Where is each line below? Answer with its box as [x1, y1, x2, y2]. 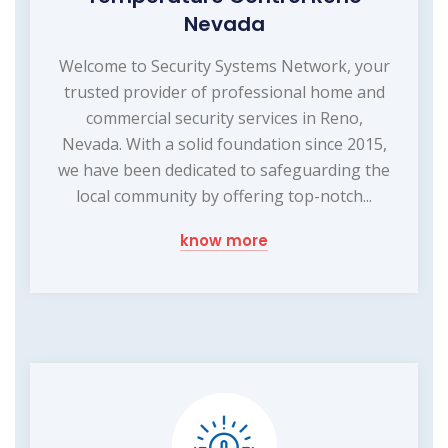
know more [180, 230, 268, 252]
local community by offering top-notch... [76, 185, 372, 208]
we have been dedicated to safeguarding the [58, 159, 390, 182]
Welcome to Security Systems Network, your [58, 55, 390, 78]
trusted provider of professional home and [63, 81, 385, 104]
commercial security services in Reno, [85, 107, 363, 130]
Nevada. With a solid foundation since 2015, [61, 133, 387, 156]
